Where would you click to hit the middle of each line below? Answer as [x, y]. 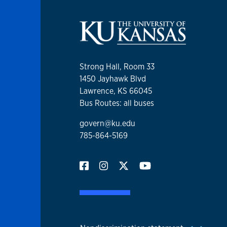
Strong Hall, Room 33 [117, 67]
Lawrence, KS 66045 [116, 91]
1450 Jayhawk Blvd [113, 79]
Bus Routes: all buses [117, 103]
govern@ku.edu [107, 123]
